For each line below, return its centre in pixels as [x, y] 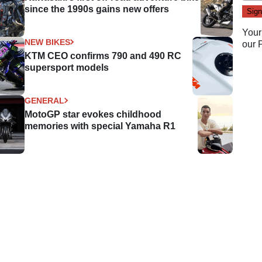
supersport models [67, 67]
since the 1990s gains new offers [97, 9]
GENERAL [45, 100]
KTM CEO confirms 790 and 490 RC [103, 56]
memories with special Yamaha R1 [100, 126]
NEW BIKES [48, 42]
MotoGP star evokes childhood [93, 114]
